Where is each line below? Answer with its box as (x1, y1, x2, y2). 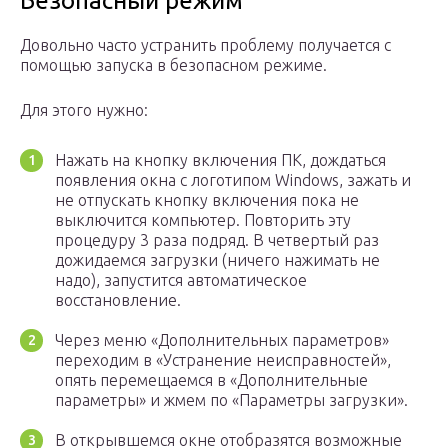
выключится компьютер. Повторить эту (55, 211, 351, 230)
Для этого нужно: (20, 101, 148, 120)
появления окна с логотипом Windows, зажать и (55, 171, 411, 190)
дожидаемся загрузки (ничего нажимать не (55, 251, 380, 270)
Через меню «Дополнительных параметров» (55, 331, 389, 350)
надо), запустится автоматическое (55, 271, 307, 290)
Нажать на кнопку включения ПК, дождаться (55, 151, 386, 170)
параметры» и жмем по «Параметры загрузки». (55, 391, 408, 410)
